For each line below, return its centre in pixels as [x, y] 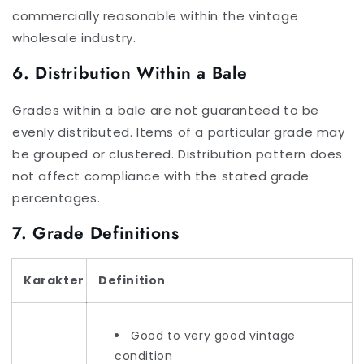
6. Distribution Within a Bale [130, 74]
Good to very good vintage [214, 335]
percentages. [56, 197]
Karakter [54, 280]
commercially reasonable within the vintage [156, 15]
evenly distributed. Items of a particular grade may [179, 132]
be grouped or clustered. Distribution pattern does [178, 154]
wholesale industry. [74, 37]
